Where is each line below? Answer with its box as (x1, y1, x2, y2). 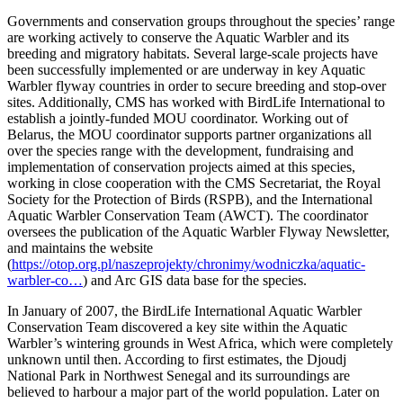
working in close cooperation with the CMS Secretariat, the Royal (7, 175, 381, 191)
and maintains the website (7, 239, 153, 255)
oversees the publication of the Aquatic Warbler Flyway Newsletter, (7, 223, 390, 239)
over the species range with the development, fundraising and (7, 142, 354, 158)
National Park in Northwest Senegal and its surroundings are (7, 367, 350, 383)
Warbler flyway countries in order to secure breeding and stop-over (7, 77, 386, 94)
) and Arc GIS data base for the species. (83, 272, 307, 288)
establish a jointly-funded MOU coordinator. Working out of (7, 110, 348, 126)
